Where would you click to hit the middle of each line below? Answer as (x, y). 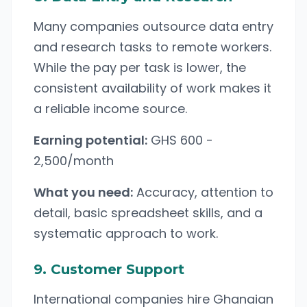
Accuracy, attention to (203, 192)
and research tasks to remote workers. (152, 47)
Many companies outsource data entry (153, 26)
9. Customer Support (109, 269)
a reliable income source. (110, 109)
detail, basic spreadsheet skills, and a (148, 213)
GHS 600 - (180, 140)
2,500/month (74, 161)
